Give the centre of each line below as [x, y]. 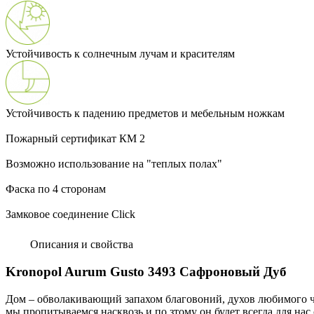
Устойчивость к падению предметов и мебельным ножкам [145, 114]
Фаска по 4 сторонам [56, 189]
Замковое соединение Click [70, 214]
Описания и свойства [80, 245]
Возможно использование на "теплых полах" [114, 164]
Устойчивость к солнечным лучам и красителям [120, 54]
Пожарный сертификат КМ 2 [75, 139]
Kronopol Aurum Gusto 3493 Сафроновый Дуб [146, 272]
